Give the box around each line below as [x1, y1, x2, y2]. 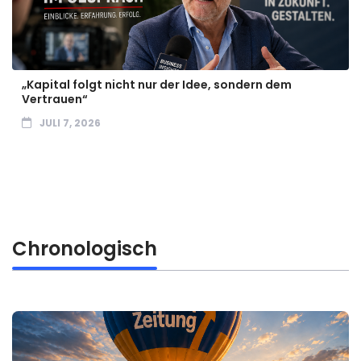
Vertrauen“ [22, 91, 88, 107]
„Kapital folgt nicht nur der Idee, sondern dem [22, 77, 292, 93]
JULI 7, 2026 [39, 116, 101, 130]
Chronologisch [12, 235, 157, 262]
